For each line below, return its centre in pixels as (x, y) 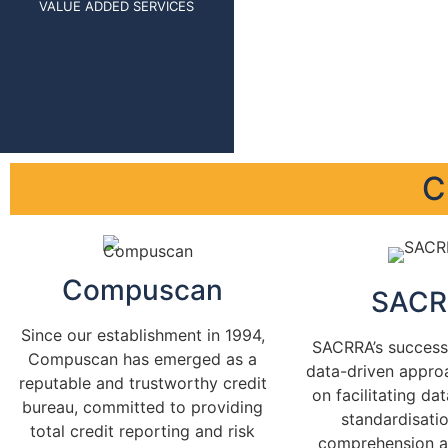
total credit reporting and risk (142, 430)
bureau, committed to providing (142, 406)
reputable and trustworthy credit (142, 382)
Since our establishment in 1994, (142, 334)
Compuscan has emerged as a (142, 358)
